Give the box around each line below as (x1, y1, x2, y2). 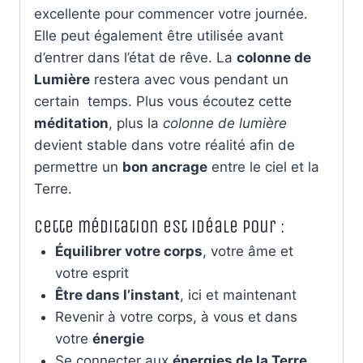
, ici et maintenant (179, 286, 297, 303)
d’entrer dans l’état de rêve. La (34, 49, 237, 66)
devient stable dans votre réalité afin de (34, 136, 295, 153)
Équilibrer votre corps (54, 242, 203, 259)
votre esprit (54, 264, 129, 281)
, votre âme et (202, 242, 293, 259)
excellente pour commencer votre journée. (34, 5, 308, 22)
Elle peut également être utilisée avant (34, 27, 284, 44)
